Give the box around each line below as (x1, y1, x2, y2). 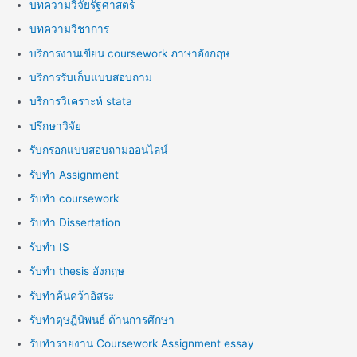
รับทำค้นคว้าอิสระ (29, 288, 115, 302)
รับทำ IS (29, 240, 70, 253)
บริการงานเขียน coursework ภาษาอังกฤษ (29, 46, 230, 60)
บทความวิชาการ (29, 22, 110, 36)
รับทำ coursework (29, 191, 120, 205)
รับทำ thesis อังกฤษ (29, 265, 125, 278)
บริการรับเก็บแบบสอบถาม (29, 70, 153, 84)
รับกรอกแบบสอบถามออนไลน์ (29, 143, 168, 157)
